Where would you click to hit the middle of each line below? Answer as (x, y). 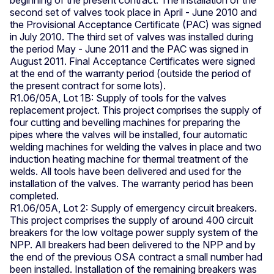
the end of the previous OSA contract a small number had (136, 257)
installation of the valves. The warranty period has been (131, 183)
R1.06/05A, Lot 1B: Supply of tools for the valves (118, 98)
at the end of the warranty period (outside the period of (131, 73)
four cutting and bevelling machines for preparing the (125, 122)
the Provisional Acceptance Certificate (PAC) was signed (135, 24)
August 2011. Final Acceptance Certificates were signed (132, 61)
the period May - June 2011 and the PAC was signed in (129, 49)
